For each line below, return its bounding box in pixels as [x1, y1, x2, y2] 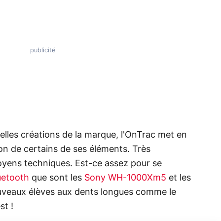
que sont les [29, 173, 84, 183]
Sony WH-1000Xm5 [84, 173, 166, 183]
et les [166, 173, 191, 183]
